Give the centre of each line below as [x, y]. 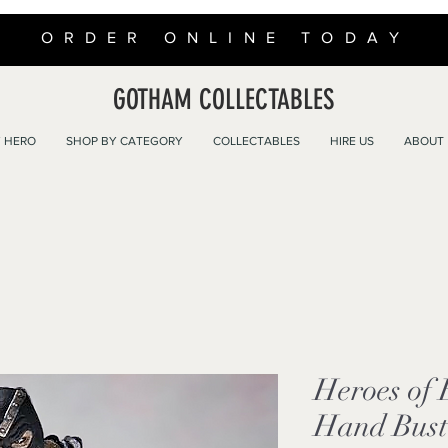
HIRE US [351, 141]
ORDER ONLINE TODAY [225, 37]
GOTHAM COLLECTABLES [223, 99]
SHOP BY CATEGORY [124, 141]
